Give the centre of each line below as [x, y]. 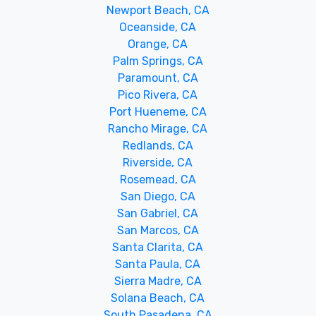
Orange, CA [158, 44]
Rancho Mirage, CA [158, 129]
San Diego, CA [158, 196]
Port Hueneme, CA [158, 112]
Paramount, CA [158, 78]
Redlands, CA [158, 146]
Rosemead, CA [158, 180]
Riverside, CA [158, 163]
